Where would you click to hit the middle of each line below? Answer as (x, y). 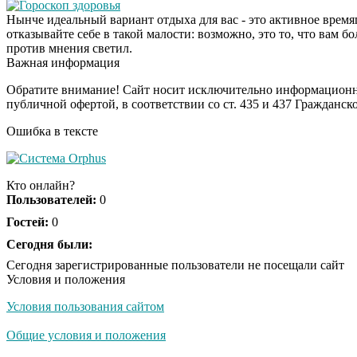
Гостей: (27, 222)
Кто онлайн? (41, 185)
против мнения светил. (69, 48)
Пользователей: (51, 199)
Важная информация (63, 62)
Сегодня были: (49, 244)
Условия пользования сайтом (85, 306)
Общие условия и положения (86, 335)
